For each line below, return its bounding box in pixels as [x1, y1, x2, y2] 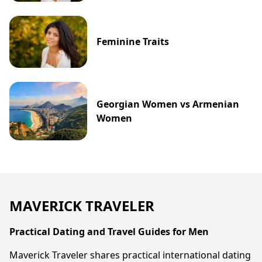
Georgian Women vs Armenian [96, 97, 240, 111]
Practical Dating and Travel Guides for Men [9, 225, 209, 238]
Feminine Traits [96, 35, 170, 49]
